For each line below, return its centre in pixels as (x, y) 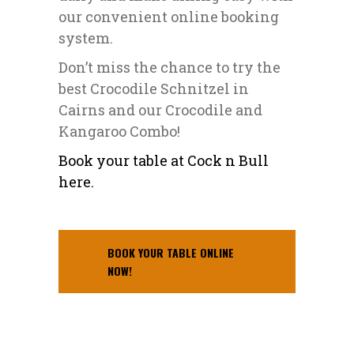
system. (86, 38)
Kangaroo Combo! (119, 132)
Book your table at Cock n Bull (164, 161)
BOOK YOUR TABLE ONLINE (171, 253)
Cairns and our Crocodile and (160, 110)
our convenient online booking (169, 17)
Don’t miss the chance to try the (169, 68)
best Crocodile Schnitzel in (154, 89)
